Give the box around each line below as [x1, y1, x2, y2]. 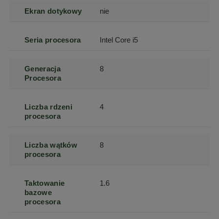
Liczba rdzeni [24, 103, 73, 111]
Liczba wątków [24, 141, 78, 150]
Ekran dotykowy [24, 7, 82, 16]
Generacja [24, 65, 61, 73]
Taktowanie [24, 179, 65, 188]
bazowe [24, 188, 52, 197]
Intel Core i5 [100, 36, 138, 44]
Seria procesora [24, 36, 81, 44]
